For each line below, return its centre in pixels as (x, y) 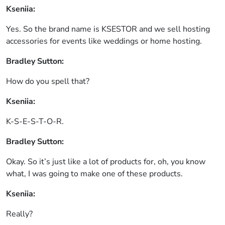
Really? (19, 214)
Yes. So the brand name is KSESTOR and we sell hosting (108, 29)
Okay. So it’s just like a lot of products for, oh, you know (106, 162)
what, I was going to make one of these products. (94, 174)
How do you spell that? (48, 81)
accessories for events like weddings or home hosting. (104, 41)
